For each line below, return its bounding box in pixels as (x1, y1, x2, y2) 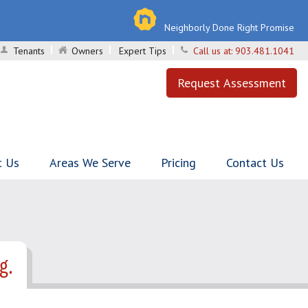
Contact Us (226, 155, 284, 170)
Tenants (13, 45, 45, 57)
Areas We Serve (49, 155, 131, 170)
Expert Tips (119, 45, 166, 57)
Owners (71, 45, 103, 57)
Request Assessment (177, 75, 286, 91)
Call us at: (193, 45, 235, 57)
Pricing (161, 155, 196, 170)
